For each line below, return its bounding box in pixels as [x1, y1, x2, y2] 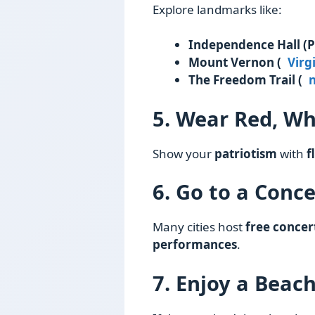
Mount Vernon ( [188, 54, 281, 71]
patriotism [214, 145, 277, 162]
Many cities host [153, 219, 245, 236]
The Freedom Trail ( [188, 72, 302, 89]
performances [153, 236, 237, 253]
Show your [153, 145, 214, 162]
